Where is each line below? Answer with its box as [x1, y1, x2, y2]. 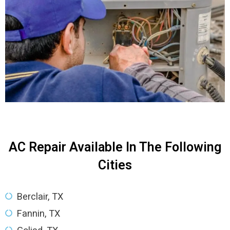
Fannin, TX [16, 207, 60, 219]
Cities [98, 157, 132, 172]
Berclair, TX [16, 190, 63, 202]
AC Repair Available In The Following [9, 139, 221, 155]
